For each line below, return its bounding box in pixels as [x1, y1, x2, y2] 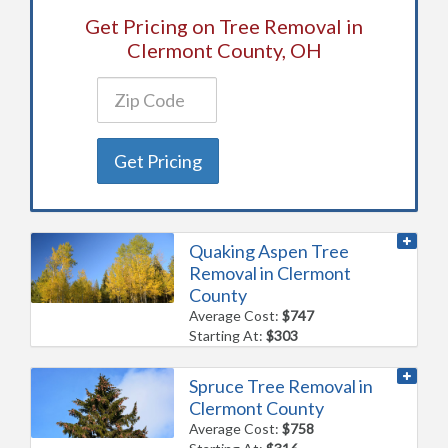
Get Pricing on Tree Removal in [85, 13, 363, 38]
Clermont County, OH [126, 37, 322, 62]
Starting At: [189, 326, 267, 344]
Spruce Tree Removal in [189, 374, 374, 397]
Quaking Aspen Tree [189, 239, 350, 262]
